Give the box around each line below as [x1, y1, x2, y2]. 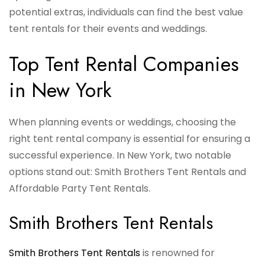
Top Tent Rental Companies [9, 50, 239, 79]
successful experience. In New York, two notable [9, 148, 231, 163]
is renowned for [140, 246, 215, 260]
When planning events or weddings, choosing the [9, 115, 236, 130]
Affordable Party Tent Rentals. [9, 182, 150, 196]
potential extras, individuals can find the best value [9, 5, 243, 20]
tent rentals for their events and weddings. [9, 22, 207, 36]
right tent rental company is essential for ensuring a [9, 132, 250, 146]
